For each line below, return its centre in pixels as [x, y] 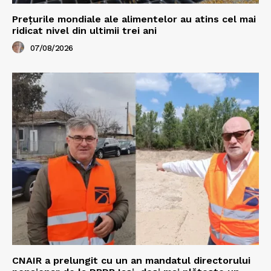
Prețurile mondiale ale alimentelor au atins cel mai [134, 19]
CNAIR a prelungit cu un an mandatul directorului [131, 261]
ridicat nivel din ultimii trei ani [84, 30]
